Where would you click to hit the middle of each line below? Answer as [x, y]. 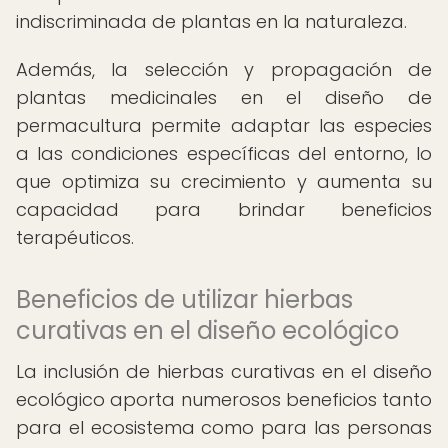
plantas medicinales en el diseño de [224, 97]
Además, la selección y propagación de [224, 69]
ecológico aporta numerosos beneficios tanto [224, 399]
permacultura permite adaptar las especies [224, 125]
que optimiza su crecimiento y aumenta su [224, 181]
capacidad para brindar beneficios [224, 209]
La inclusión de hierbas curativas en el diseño [224, 371]
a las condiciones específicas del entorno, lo [224, 153]
